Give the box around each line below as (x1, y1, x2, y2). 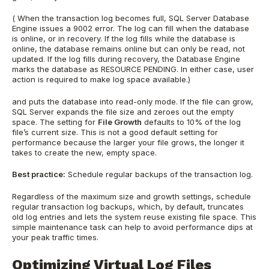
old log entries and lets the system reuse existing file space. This (12, 211, 256, 222)
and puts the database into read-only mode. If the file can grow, (12, 96, 253, 106)
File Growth (98, 116, 142, 127)
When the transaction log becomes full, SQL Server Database (17, 13, 249, 23)
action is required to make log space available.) (12, 74, 190, 85)
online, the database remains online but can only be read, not (12, 44, 245, 54)
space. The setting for (12, 116, 98, 127)
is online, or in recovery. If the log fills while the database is (12, 34, 235, 44)
